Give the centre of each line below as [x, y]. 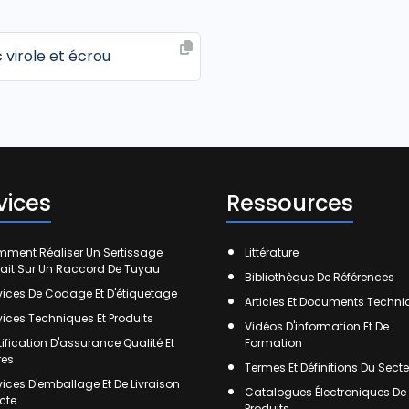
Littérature [272, 252]
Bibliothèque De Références [320, 277]
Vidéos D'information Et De [317, 326]
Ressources [290, 203]
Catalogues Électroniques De [325, 392]
